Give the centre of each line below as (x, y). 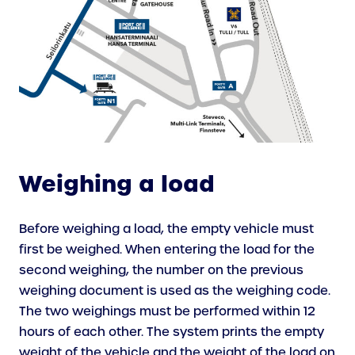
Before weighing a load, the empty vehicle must (166, 229)
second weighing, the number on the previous (161, 270)
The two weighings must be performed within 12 (167, 311)
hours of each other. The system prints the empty (172, 332)
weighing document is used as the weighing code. (175, 290)
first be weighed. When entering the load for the (167, 249)
